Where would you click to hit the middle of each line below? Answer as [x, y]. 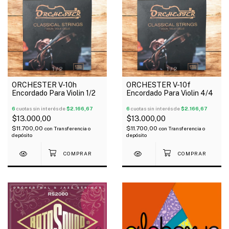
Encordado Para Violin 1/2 [54, 93]
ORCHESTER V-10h [44, 85]
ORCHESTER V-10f [159, 85]
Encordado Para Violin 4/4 [170, 93]
